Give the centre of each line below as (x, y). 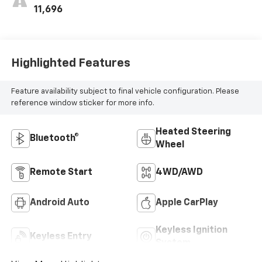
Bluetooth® (54, 138)
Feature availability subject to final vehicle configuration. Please (125, 92)
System (173, 243)
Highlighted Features (70, 63)
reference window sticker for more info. (82, 104)
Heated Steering (193, 132)
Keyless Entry (61, 237)
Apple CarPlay (187, 203)
